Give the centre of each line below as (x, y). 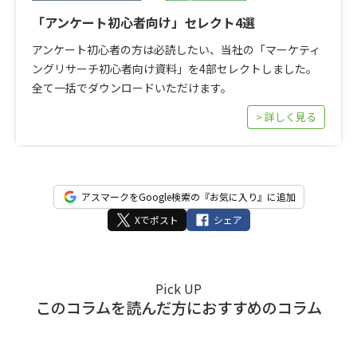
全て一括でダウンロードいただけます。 (132, 87)
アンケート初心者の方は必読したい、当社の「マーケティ (176, 49)
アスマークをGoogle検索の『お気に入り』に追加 (188, 196)
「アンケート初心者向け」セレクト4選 (143, 22)
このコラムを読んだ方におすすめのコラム (178, 307)
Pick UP (178, 288)
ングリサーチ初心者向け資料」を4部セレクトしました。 (175, 68)
